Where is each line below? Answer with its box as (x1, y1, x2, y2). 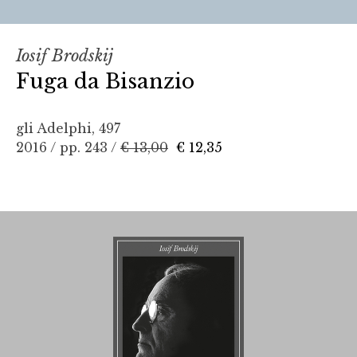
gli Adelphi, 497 (16, 120, 120, 136)
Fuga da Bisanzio (16, 68, 194, 94)
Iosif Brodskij (16, 45, 113, 65)
